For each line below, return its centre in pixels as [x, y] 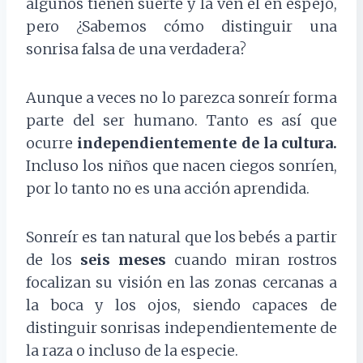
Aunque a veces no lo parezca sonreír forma [181, 98]
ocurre [52, 143]
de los [53, 260]
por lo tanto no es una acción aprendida [166, 189]
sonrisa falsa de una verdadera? [136, 49]
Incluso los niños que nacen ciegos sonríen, [181, 166]
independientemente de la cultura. [207, 143]
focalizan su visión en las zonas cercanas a [181, 283]
